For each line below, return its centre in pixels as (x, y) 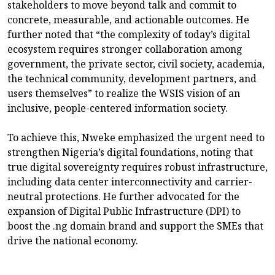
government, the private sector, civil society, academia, (136, 64)
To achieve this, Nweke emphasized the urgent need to (136, 137)
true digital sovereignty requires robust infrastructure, (137, 167)
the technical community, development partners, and (132, 78)
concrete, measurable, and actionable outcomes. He (128, 19)
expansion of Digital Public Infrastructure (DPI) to (124, 211)
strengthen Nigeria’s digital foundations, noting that (130, 152)
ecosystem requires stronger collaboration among (125, 49)
